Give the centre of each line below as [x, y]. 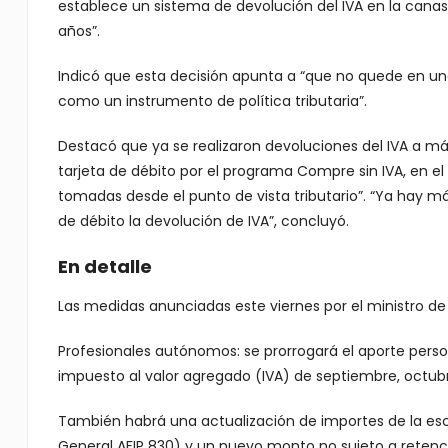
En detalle [104, 266]
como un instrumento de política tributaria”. [212, 101]
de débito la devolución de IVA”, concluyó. [203, 221]
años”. [78, 31]
